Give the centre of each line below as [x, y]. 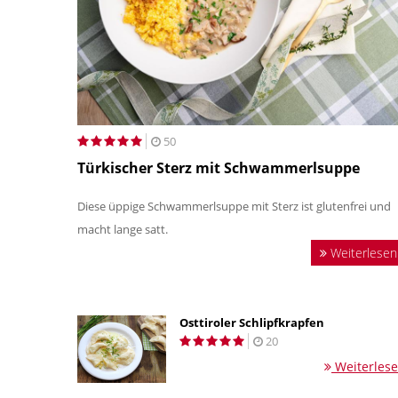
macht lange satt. [124, 230]
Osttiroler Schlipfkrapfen [252, 323]
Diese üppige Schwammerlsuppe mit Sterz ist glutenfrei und [234, 207]
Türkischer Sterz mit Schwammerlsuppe [219, 168]
